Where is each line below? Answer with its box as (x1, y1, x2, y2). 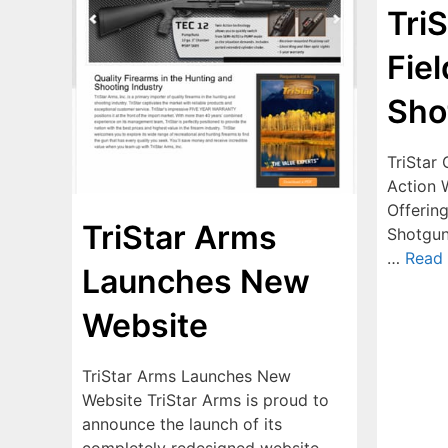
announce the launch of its (82, 413, 282, 434)
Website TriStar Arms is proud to (82, 389, 329, 410)
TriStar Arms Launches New (82, 365, 291, 386)
